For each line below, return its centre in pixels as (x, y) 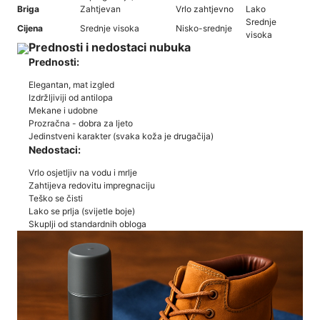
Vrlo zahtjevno (205, 9)
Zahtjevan (100, 9)
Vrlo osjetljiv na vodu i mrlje (83, 172)
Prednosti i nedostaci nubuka (110, 47)
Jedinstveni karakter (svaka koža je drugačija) (121, 136)
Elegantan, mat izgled (71, 84)
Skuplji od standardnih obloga (87, 224)
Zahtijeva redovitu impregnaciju (92, 185)
